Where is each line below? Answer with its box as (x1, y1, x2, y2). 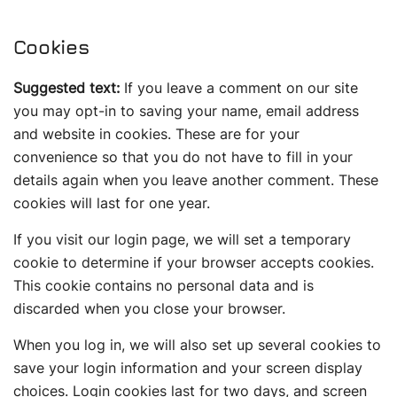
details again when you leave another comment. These (13, 171, 378, 189)
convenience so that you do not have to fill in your (13, 148, 353, 166)
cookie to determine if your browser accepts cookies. (13, 253, 374, 271)
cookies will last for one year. (13, 194, 210, 212)
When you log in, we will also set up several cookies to (13, 336, 381, 354)
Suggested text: (13, 79, 124, 97)
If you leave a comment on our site (124, 79, 358, 97)
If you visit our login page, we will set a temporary (13, 230, 351, 248)
